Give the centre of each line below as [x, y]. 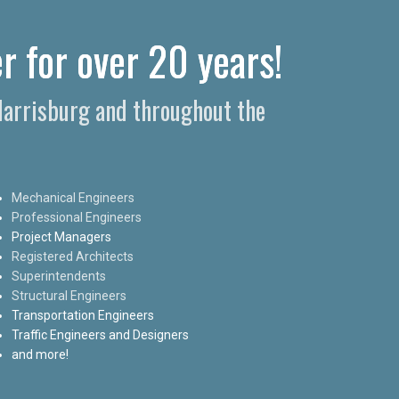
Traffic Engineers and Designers [101, 334]
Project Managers [62, 236]
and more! [41, 354]
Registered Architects [73, 256]
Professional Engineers [77, 217]
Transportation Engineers [83, 315]
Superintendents [59, 276]
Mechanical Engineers [73, 197]
